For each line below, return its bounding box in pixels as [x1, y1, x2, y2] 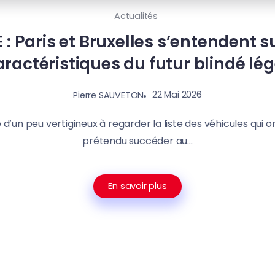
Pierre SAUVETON [73, 88, 144, 101]
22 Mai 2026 [152, 88, 202, 101]
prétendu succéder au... [82, 133, 193, 148]
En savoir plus [108, 179, 167, 192]
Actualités [114, 10, 158, 23]
